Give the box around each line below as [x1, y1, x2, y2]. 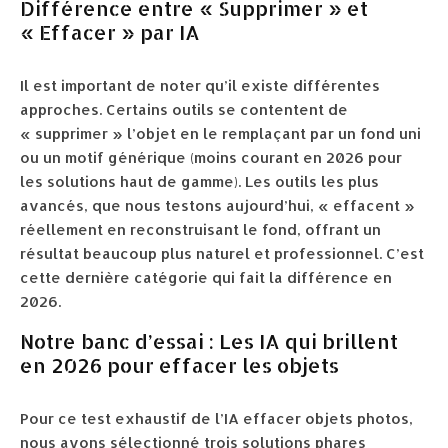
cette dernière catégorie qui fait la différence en [20, 268, 392, 287]
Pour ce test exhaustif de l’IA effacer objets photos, [20, 409, 413, 428]
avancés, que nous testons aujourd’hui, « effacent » [20, 196, 415, 215]
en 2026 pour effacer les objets [20, 352, 339, 378]
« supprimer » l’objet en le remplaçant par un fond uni [20, 124, 421, 143]
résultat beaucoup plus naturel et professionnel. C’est [20, 244, 424, 263]
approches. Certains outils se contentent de [20, 100, 348, 119]
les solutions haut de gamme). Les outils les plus [20, 172, 379, 191]
